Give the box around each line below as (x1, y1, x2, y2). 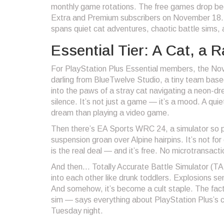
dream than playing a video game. (51, 108, 169, 117)
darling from (51, 75, 94, 84)
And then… (51, 162, 92, 171)
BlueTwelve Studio (94, 75, 160, 84)
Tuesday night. (51, 206, 103, 215)
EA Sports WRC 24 (97, 124, 165, 133)
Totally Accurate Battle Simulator (92, 162, 208, 171)
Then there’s (51, 124, 97, 133)
